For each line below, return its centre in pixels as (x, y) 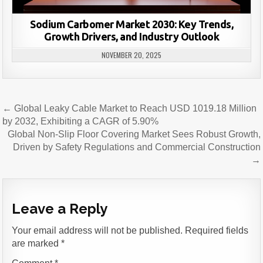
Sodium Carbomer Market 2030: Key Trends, (131, 24)
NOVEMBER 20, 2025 (131, 55)
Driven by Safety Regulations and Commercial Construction (136, 147)
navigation (41, 124)
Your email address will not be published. (97, 231)
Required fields (217, 231)
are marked (37, 244)
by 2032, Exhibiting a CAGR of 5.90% (81, 121)
